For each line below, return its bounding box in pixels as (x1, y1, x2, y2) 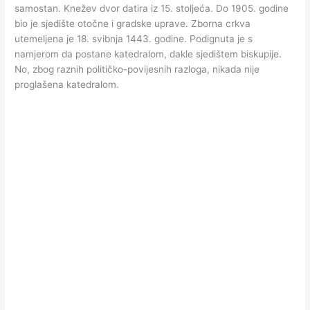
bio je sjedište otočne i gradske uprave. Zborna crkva (15, 18, 251, 30)
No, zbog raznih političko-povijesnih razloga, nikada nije (15, 64, 260, 75)
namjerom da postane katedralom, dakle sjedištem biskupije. (15, 48, 282, 60)
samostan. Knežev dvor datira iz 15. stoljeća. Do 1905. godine (15, 3, 289, 15)
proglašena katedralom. (15, 79, 120, 91)
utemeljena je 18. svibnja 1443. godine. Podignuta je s (15, 33, 253, 45)
